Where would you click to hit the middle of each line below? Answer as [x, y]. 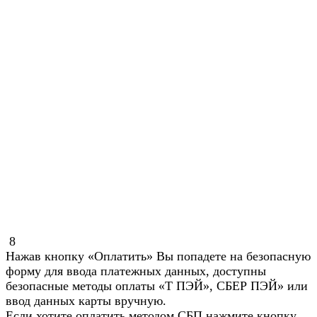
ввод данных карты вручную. [86, 301]
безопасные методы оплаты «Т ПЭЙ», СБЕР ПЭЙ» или [157, 286]
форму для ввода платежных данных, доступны [136, 271]
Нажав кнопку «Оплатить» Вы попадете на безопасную [158, 257]
